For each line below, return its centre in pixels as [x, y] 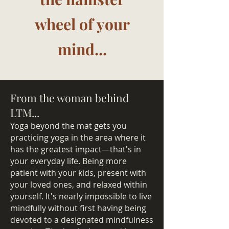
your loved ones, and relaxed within [79, 185]
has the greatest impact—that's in [76, 149]
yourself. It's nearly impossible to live [81, 196]
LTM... [25, 112]
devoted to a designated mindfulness [82, 220]
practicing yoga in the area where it [78, 138]
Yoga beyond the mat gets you [68, 126]
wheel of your [82, 24]
